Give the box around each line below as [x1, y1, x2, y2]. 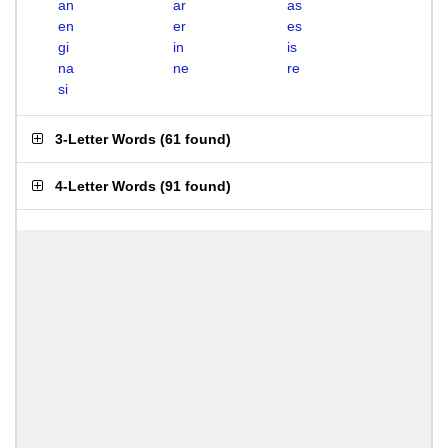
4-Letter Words [55, 178, 156, 194]
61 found [165, 131, 226, 147]
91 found [165, 178, 226, 194]
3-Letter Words [55, 131, 156, 147]
